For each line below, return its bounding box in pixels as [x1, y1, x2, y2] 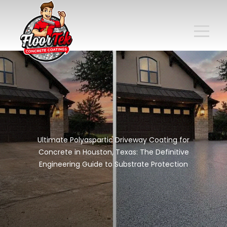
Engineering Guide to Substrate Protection [39, 159, 188, 169]
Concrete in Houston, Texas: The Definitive [38, 147, 189, 157]
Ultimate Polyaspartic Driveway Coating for [37, 135, 190, 145]
